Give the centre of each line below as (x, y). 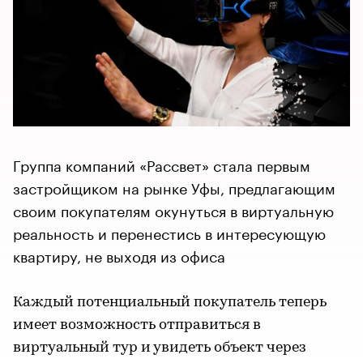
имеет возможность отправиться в (137, 325)
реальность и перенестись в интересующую (169, 232)
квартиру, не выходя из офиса (119, 254)
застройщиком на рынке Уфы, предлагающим (174, 186)
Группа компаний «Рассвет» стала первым (162, 164)
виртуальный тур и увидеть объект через (160, 348)
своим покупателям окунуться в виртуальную (173, 209)
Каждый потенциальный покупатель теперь (170, 303)
